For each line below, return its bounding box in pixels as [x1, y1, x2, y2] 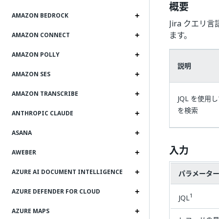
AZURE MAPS [12, 207, 49, 216]
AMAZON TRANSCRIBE [12, 89, 78, 98]
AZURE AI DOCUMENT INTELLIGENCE [12, 168, 123, 176]
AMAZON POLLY [12, 50, 60, 59]
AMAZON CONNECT [12, 31, 70, 40]
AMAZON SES [12, 70, 50, 79]
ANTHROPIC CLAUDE [12, 109, 73, 118]
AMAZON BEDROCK [12, 11, 68, 20]
